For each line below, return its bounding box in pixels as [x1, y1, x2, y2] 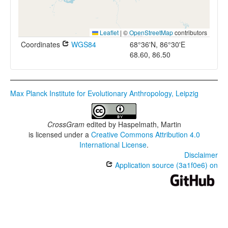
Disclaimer [184, 150, 218, 160]
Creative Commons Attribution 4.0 [91, 129, 200, 139]
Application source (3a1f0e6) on [113, 160, 218, 170]
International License [79, 139, 147, 150]
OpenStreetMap [129, 28, 173, 37]
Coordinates [21, 39, 62, 49]
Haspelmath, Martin [118, 119, 181, 129]
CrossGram [47, 119, 84, 129]
